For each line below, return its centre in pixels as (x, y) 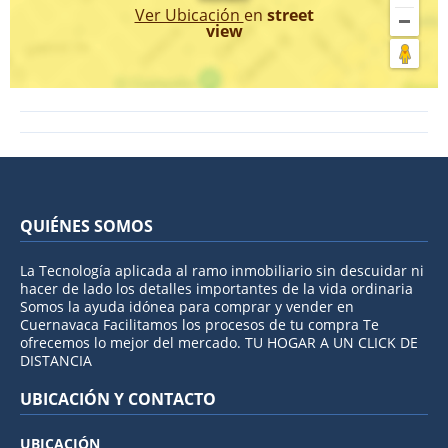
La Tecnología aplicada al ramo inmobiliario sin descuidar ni (222, 271)
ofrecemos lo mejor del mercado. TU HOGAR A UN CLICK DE (219, 343)
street (290, 15)
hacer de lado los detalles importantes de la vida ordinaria (216, 289)
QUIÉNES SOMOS (86, 226)
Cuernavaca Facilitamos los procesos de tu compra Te (199, 325)
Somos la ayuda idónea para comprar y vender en (187, 307)
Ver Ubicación (189, 15)
